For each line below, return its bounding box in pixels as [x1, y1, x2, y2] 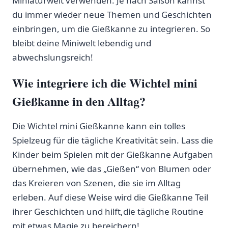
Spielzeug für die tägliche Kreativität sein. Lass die [12, 134, 213, 146]
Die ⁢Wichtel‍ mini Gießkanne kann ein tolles [12, 120, 185, 132]
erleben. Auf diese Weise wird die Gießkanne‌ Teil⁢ [12, 191, 208, 203]
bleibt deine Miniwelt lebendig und [12, 37, 151, 49]
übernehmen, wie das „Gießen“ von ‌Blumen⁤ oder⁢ [12, 162, 211, 175]
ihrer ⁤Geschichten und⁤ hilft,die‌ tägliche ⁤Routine [12, 205, 204, 217]
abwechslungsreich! [12, 51, 93, 63]
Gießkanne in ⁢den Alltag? [12, 92, 146, 110]
